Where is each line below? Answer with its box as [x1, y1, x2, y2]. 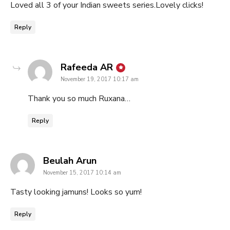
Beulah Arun [43, 155, 97, 167]
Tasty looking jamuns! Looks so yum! [10, 186, 142, 198]
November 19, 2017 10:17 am [61, 75, 139, 84]
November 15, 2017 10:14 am [43, 169, 121, 177]
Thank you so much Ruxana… [28, 93, 130, 105]
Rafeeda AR [61, 61, 113, 74]
